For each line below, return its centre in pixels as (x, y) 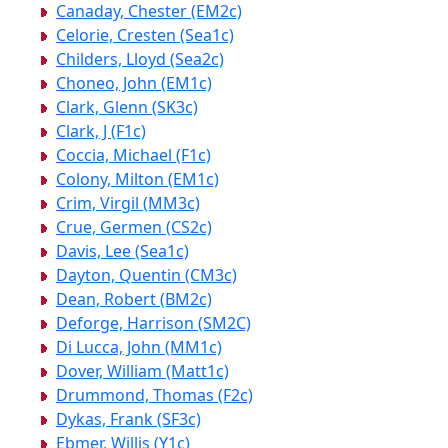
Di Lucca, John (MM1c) (139, 347)
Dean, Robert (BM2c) (134, 299)
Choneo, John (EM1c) (134, 83)
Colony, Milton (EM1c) (137, 179)
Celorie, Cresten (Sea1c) (145, 35)
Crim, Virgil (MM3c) (128, 203)
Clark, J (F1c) (101, 131)
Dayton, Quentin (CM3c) (146, 275)
